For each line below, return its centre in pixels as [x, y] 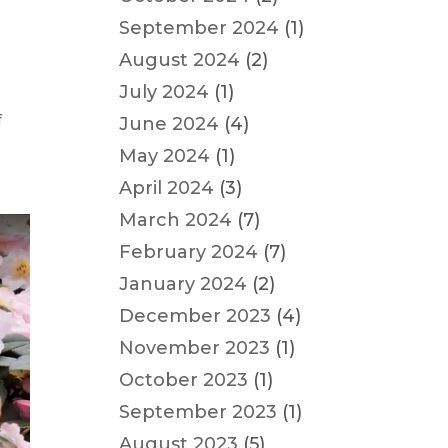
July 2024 [164, 92]
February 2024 [189, 252]
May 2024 [165, 156]
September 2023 [198, 412]
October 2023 [184, 380]
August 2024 [180, 60]
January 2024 [183, 284]
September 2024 [199, 28]
